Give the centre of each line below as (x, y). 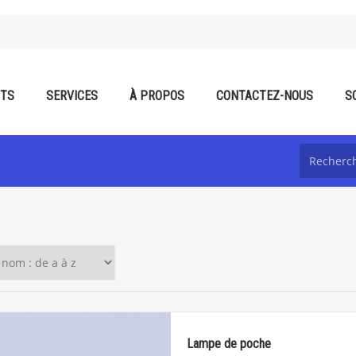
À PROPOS (157, 96)
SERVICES (72, 96)
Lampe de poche (229, 344)
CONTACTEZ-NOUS (265, 96)
